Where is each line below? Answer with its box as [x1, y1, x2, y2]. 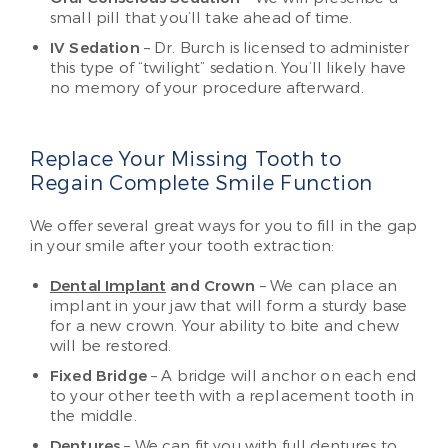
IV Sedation [50, 38, 140, 58]
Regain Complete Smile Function [30, 170, 374, 197]
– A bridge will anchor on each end [146, 366, 417, 386]
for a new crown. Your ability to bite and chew [50, 316, 399, 336]
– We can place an [255, 276, 398, 296]
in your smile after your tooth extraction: [30, 236, 335, 256]
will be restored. [50, 336, 172, 356]
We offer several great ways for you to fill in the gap [30, 216, 418, 236]
